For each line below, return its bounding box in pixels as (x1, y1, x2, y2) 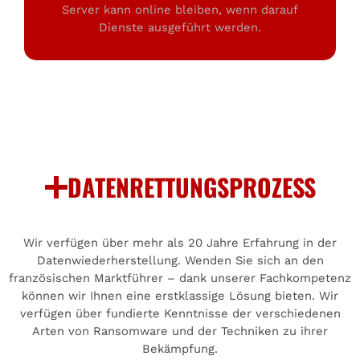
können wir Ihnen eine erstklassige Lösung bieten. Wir (22, 288, 338, 303)
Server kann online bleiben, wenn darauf (62, 2, 298, 17)
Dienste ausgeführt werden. (99, 19, 261, 35)
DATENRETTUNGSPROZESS (67, 168, 316, 205)
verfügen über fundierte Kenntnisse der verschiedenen (19, 305, 341, 321)
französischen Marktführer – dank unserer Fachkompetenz (9, 270, 351, 285)
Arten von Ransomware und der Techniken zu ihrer (32, 323, 328, 338)
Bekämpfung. (142, 341, 218, 356)
